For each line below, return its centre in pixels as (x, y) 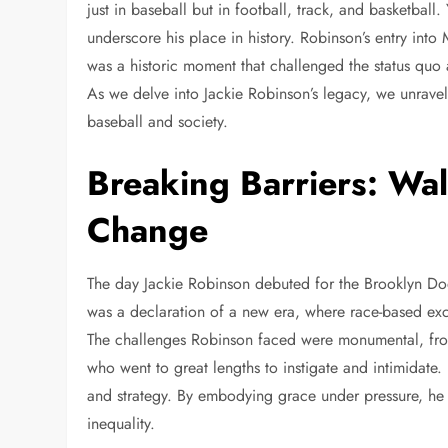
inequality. (121, 423)
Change (148, 230)
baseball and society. (158, 121)
